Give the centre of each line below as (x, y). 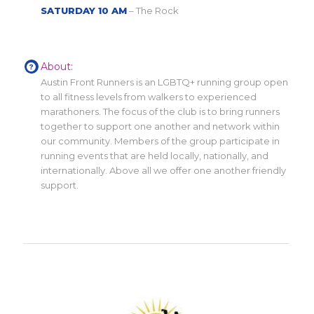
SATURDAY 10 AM (84, 10)
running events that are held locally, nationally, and (155, 155)
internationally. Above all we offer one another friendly (164, 170)
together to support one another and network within (161, 126)
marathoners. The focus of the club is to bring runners (161, 111)
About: (57, 66)
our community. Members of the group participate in (161, 141)
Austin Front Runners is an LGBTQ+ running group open (165, 82)
